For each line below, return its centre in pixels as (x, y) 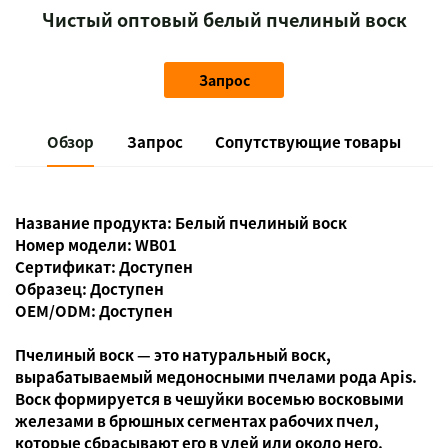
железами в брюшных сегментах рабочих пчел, (197, 420)
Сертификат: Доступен (104, 266)
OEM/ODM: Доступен (94, 310)
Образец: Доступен (89, 288)
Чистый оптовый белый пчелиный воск (224, 18)
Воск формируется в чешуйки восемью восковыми (209, 398)
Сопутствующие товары (307, 141)
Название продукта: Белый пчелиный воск (181, 222)
